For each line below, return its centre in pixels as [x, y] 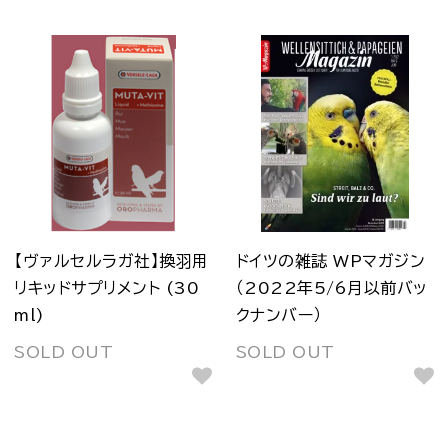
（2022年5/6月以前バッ [332, 288]
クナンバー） [279, 315]
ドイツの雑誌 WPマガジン [331, 261]
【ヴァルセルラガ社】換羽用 [111, 261]
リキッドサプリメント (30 [107, 288]
